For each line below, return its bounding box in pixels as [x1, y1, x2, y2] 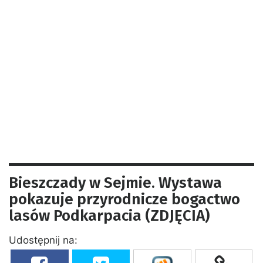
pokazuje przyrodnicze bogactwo [9, 190, 240, 208]
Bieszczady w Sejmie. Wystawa [9, 173, 222, 192]
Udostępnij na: [9, 234, 77, 246]
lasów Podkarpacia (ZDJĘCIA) [9, 206, 210, 225]
